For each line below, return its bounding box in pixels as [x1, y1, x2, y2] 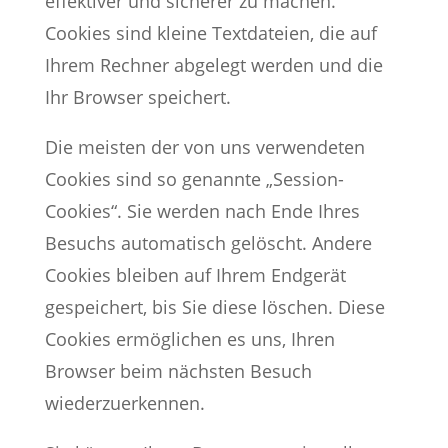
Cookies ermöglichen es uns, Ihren [44, 327, 335, 351]
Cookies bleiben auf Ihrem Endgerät [44, 263, 346, 287]
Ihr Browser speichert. [44, 85, 231, 109]
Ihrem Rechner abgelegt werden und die [44, 53, 383, 77]
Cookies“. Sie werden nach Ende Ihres [44, 199, 360, 223]
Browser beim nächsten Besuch [44, 359, 312, 383]
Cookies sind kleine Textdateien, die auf [44, 21, 377, 45]
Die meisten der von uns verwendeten [44, 135, 365, 159]
